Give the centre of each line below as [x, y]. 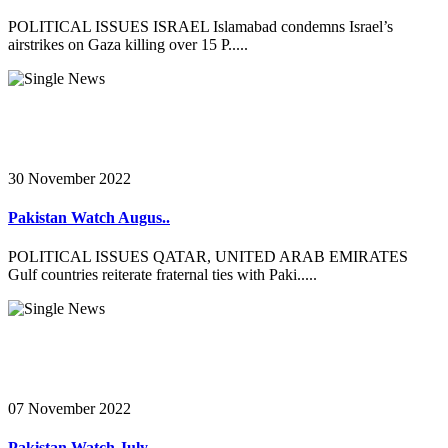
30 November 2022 [69, 178]
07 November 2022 [69, 409]
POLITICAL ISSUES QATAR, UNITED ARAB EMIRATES [208, 257]
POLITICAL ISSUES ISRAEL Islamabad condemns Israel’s [200, 26]
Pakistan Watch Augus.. [89, 217]
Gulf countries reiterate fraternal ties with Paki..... [162, 275]
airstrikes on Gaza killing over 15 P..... [128, 44]
